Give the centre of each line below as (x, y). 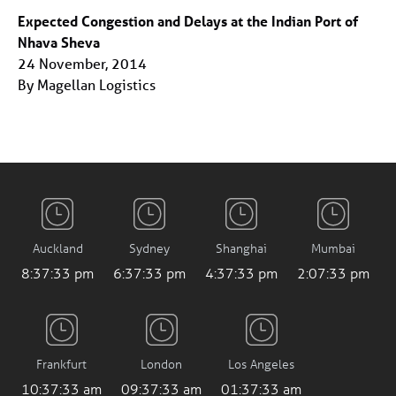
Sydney (149, 247)
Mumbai (333, 247)
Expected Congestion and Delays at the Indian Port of (188, 20)
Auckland (57, 247)
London (161, 363)
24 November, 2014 (82, 63)
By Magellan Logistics (87, 84)
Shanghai (241, 247)
